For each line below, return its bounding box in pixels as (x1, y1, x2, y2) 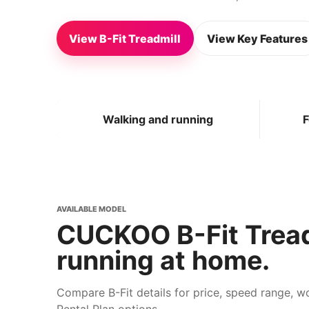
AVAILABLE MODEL (57, 203, 126, 214)
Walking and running (103, 112, 214, 126)
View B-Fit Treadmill (69, 31, 181, 46)
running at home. (57, 244, 270, 276)
